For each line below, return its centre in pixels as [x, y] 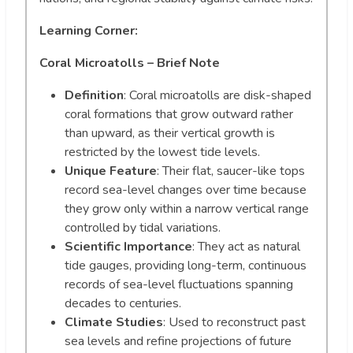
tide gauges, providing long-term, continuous [186, 265]
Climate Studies [114, 322]
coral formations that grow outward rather [179, 114]
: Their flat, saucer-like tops [231, 171]
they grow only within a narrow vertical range [187, 208]
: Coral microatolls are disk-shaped [217, 95]
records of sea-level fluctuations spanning [179, 284]
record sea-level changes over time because [186, 190]
